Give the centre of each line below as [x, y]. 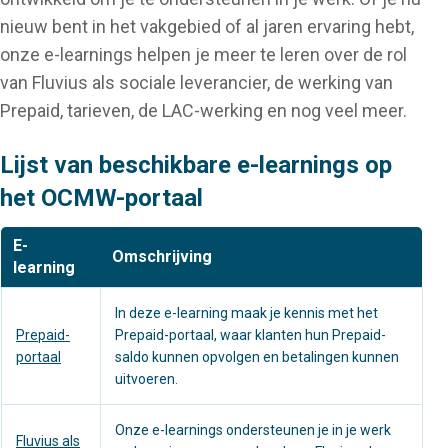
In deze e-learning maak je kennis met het [246, 313]
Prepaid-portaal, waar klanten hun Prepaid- [250, 335]
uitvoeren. [146, 379]
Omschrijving [162, 257]
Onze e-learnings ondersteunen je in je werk [253, 430]
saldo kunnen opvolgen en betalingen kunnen [257, 357]
